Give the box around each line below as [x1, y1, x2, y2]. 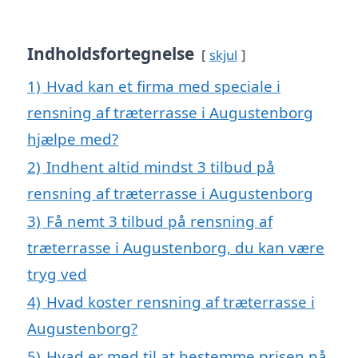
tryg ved [27, 263, 87, 284]
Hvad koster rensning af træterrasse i [46, 291, 315, 312]
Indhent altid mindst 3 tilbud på [46, 156, 275, 177]
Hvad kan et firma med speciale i [46, 75, 280, 96]
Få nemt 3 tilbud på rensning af [46, 210, 272, 231]
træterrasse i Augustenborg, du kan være [27, 237, 324, 257]
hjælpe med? [27, 128, 118, 149]
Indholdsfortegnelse [27, 42, 194, 65]
